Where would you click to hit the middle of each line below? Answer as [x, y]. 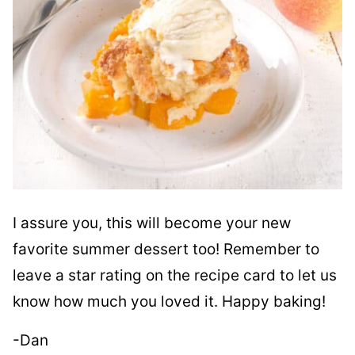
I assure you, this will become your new [152, 223]
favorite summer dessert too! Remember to [166, 250]
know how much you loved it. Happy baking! [169, 302]
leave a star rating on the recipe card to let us [175, 276]
